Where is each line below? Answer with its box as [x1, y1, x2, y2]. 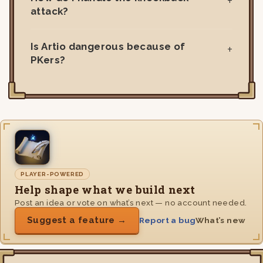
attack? [31, 5, 69, 17]
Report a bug [139, 215, 196, 225]
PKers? [31, 53, 66, 66]
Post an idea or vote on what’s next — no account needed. [15, 197, 247, 207]
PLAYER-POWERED [21, 170, 85, 177]
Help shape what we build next [15, 182, 195, 197]
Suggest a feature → [27, 214, 127, 225]
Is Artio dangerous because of [31, 40, 186, 52]
